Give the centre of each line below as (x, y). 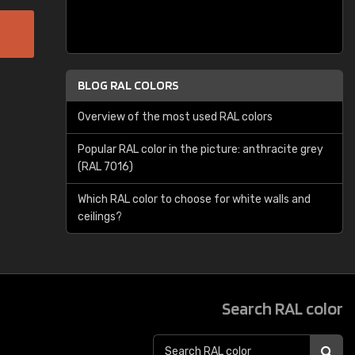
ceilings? (100, 217)
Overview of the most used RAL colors (175, 117)
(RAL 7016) (105, 167)
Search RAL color (282, 308)
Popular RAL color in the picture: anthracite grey (200, 149)
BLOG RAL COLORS (128, 85)
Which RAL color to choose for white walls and (194, 199)
